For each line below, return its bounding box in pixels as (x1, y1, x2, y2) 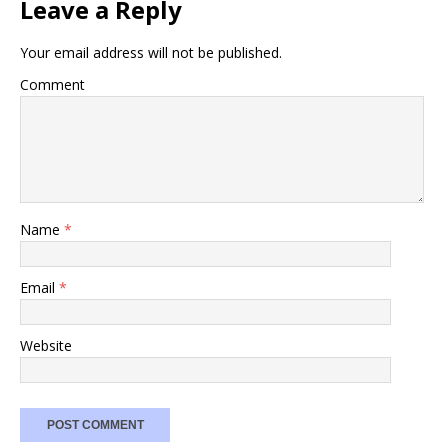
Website (20, 336, 72, 356)
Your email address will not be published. (20, 43, 282, 63)
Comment (20, 75, 85, 95)
